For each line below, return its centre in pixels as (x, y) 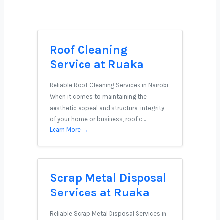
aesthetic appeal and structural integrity (107, 108)
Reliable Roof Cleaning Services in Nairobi (109, 85)
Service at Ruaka (97, 64)
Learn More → (69, 129)
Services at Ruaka (100, 192)
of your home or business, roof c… (98, 119)
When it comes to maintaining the (98, 96)
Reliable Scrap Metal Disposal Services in (108, 213)
